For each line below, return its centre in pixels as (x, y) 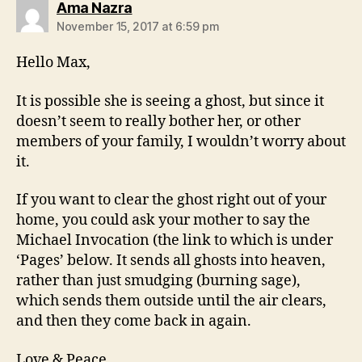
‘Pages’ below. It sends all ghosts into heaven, (171, 261)
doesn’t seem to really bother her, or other (158, 121)
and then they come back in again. (134, 322)
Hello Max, (53, 63)
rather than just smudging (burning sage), (158, 281)
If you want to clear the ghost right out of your (171, 200)
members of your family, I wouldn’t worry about (181, 141)
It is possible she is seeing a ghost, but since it (170, 101)
